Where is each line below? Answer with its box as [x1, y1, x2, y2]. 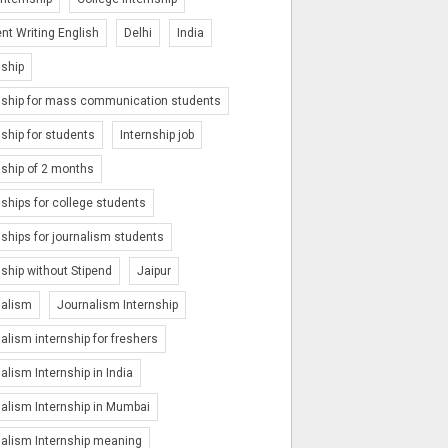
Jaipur [137, 264, 171, 279]
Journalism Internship [57, 298, 178, 313]
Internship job [120, 128, 194, 143]
